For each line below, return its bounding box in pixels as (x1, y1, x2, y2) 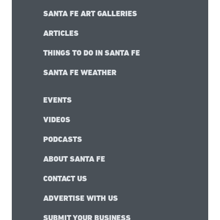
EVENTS (43, 95, 72, 105)
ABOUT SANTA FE (43, 154, 105, 164)
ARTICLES (43, 28, 79, 38)
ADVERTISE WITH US (43, 193, 118, 203)
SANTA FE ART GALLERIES (43, 8, 137, 18)
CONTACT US (43, 173, 87, 183)
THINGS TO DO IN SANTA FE (43, 48, 140, 57)
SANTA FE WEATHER (43, 67, 116, 77)
